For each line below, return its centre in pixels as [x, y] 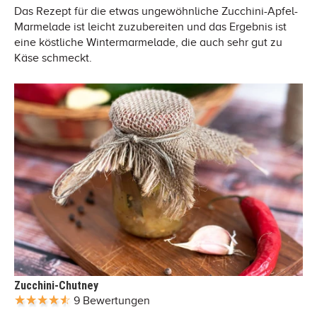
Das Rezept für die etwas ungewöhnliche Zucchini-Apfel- [156, 11]
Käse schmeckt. [53, 58]
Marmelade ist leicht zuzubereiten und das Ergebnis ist [150, 27]
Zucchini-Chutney [56, 285]
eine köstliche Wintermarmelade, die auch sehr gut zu [148, 42]
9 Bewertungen [112, 300]
